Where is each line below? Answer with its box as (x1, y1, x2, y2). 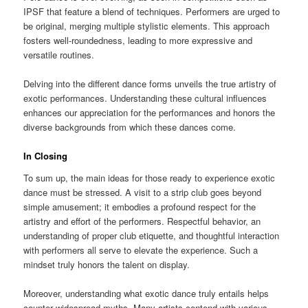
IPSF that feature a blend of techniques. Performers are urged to (23, 4, 280, 18)
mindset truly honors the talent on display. (23, 257, 190, 271)
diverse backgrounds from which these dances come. (23, 120, 236, 134)
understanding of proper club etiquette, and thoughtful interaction (23, 228, 280, 242)
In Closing (23, 149, 68, 163)
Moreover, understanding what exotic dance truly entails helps (23, 286, 269, 300)
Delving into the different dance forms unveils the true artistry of (23, 77, 277, 91)
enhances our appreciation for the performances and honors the (23, 106, 276, 120)
